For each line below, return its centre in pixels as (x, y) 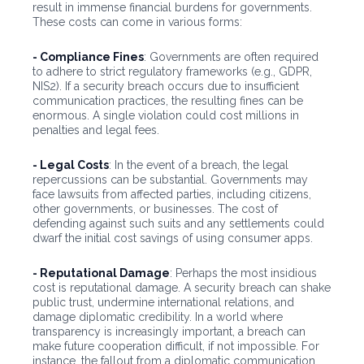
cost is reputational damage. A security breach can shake (182, 288)
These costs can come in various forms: (137, 22)
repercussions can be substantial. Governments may (170, 180)
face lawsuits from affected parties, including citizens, (172, 195)
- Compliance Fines (88, 57)
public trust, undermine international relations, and (163, 303)
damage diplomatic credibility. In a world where (158, 317)
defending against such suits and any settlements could (178, 224)
